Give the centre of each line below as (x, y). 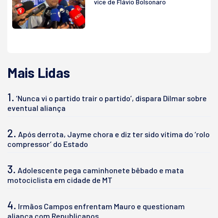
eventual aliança (36, 108)
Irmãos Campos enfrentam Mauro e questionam (101, 206)
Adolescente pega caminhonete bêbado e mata (101, 170)
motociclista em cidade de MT (60, 180)
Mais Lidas (39, 72)
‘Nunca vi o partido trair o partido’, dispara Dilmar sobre (111, 98)
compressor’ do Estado (48, 144)
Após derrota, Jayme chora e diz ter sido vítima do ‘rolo (114, 134)
